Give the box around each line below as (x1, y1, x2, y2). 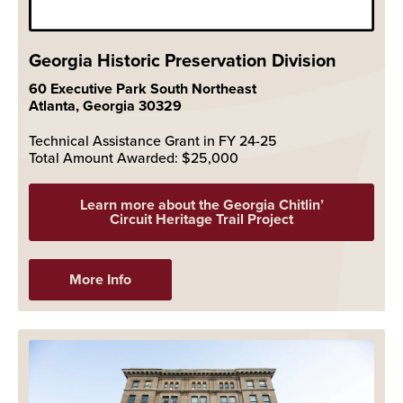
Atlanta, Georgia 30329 (29, 95, 182, 117)
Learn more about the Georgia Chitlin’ (79, 194, 324, 216)
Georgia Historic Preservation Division (29, 47, 336, 74)
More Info (69, 269, 131, 291)
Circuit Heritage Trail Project (110, 209, 293, 230)
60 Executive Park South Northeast (29, 78, 256, 100)
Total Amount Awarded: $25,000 (29, 148, 238, 168)
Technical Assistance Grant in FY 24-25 (29, 130, 277, 151)
